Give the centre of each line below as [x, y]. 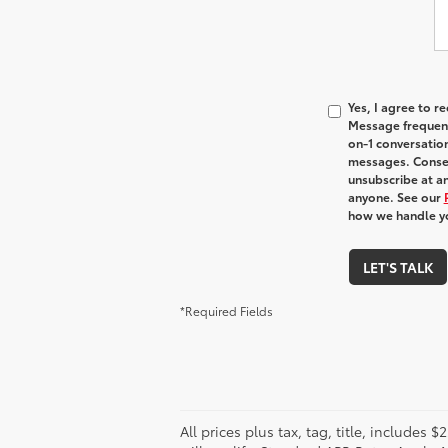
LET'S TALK [398, 266]
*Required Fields [226, 310]
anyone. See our [395, 196]
